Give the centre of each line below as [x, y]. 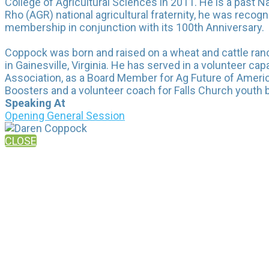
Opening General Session [65, 115]
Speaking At [35, 103]
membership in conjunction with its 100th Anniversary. [134, 27]
